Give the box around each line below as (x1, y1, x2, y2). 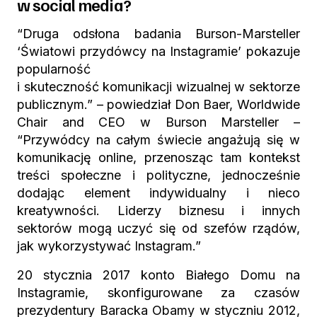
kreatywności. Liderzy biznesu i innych (17, 203, 300, 218)
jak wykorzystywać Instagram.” (17, 238, 201, 253)
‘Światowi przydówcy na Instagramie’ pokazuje (17, 44, 300, 59)
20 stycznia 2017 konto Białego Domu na (17, 267, 300, 282)
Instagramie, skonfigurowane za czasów (17, 285, 300, 300)
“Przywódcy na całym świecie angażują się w (17, 132, 300, 147)
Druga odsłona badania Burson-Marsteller (23, 26, 300, 41)
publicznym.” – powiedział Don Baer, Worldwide (17, 97, 300, 112)
